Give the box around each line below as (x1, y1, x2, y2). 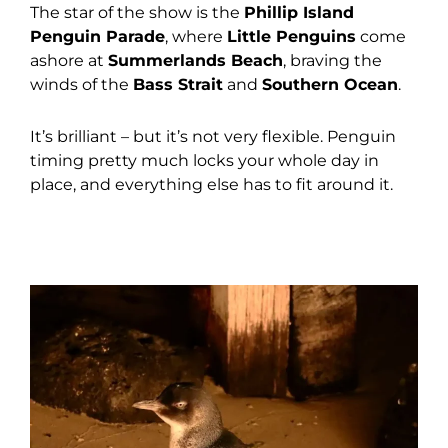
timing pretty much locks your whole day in (30, 150, 379, 170)
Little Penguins (227, 26, 356, 46)
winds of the (30, 74, 133, 94)
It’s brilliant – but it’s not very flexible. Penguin (30, 126, 396, 146)
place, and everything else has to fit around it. (30, 174, 393, 194)
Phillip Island (244, 2, 354, 22)
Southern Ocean (262, 74, 398, 94)
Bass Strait (133, 74, 223, 94)
